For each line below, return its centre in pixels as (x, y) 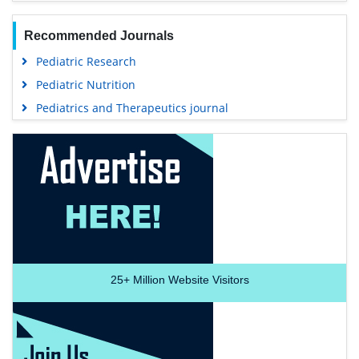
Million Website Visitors (189, 280)
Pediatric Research (86, 62)
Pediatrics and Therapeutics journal (132, 108)
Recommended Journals (99, 36)
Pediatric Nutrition (85, 85)
